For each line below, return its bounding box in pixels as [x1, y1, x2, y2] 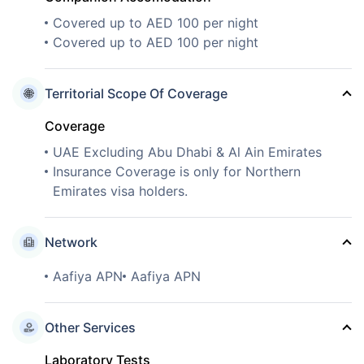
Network [45, 233, 97, 250]
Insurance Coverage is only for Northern [53, 162, 301, 180]
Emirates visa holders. [53, 182, 188, 199]
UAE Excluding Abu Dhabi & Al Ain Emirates [53, 143, 322, 160]
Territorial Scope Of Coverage [45, 84, 227, 102]
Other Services [45, 318, 136, 336]
